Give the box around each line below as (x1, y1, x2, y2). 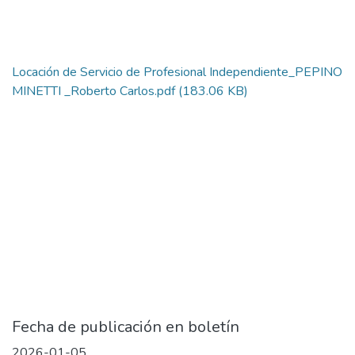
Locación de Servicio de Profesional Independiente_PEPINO (12, 63, 342, 82)
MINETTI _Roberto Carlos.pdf (12, 82, 175, 101)
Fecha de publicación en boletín (12, 316, 239, 338)
